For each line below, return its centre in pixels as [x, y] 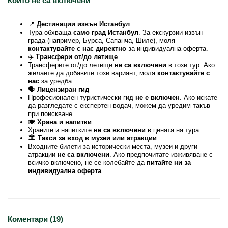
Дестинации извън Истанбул [83, 24]
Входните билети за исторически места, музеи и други [113, 146]
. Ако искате [198, 97]
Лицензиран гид [63, 89]
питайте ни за [169, 163]
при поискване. [51, 114]
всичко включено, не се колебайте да [87, 163]
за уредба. [56, 81]
